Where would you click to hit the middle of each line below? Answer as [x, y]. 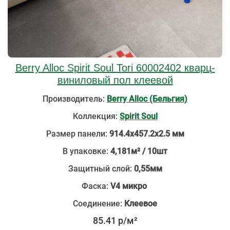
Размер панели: [78, 134]
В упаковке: [87, 151]
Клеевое [140, 204]
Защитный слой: [101, 169]
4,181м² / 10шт [139, 151]
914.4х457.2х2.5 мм [147, 134]
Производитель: [75, 99]
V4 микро [129, 186]
